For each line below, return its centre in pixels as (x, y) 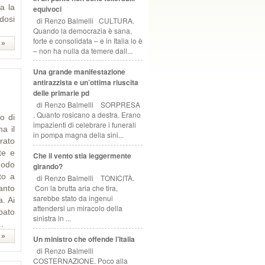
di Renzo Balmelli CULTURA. (84, 20)
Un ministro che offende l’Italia (84, 239)
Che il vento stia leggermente (82, 155)
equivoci (47, 9)
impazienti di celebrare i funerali (85, 125)
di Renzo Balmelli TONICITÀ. (84, 178)
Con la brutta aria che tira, (75, 188)
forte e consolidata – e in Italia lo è (88, 40)
